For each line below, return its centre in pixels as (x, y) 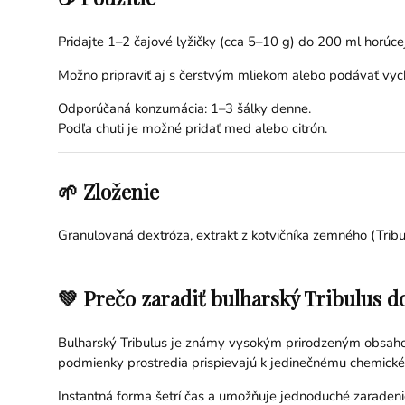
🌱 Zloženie (108, 191)
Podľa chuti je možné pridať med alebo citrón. (192, 128)
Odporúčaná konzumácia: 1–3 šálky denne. (184, 108)
